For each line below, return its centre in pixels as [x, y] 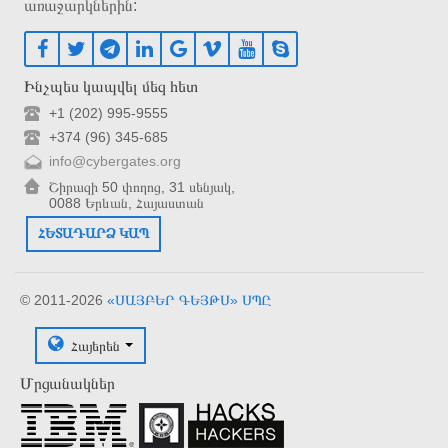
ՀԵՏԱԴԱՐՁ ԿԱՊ [94, 232]
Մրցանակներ [67, 382]
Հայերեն [95, 344]
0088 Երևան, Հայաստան [127, 202]
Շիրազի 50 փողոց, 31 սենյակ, [142, 186]
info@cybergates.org [115, 160]
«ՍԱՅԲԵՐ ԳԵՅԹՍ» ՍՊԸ [188, 299]
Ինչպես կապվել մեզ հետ [111, 85]
